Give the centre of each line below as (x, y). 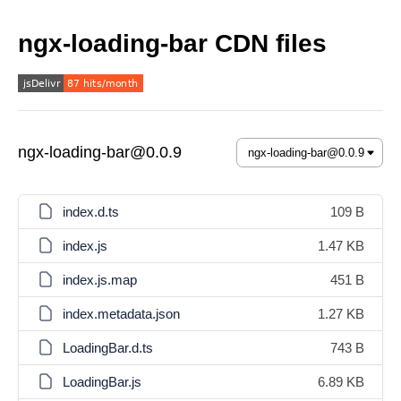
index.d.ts (91, 212)
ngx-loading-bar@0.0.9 (100, 152)
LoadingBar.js (102, 382)
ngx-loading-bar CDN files (172, 43)
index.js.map (100, 280)
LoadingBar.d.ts (108, 348)
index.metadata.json (121, 314)
